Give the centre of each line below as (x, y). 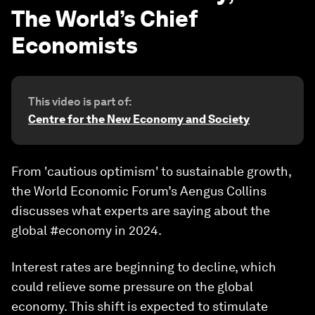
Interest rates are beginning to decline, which (144, 267)
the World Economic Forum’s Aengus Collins (139, 191)
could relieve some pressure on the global (132, 287)
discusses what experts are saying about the (141, 211)
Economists (75, 45)
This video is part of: (80, 102)
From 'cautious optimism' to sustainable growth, (151, 171)
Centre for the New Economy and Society (139, 119)
